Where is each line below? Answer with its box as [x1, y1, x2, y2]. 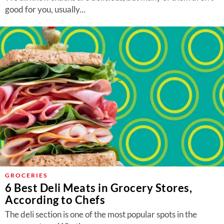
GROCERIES [5, 171, 47, 179]
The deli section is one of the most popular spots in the [5, 209, 197, 219]
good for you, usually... [5, 4, 85, 14]
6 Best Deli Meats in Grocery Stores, [5, 181, 192, 194]
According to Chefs [5, 193, 105, 206]
